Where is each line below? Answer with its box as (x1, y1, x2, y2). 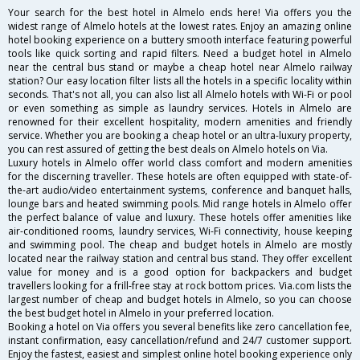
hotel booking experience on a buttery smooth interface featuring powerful (8, 33, 352, 47)
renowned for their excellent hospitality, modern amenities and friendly (8, 115, 352, 129)
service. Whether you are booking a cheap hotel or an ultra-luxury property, (8, 129, 352, 143)
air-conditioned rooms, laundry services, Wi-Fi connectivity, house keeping (8, 224, 352, 239)
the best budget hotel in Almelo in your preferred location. (8, 306, 274, 321)
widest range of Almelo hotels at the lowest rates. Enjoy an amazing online (8, 19, 352, 34)
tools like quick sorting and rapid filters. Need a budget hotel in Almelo (8, 47, 352, 61)
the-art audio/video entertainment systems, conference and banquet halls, (8, 183, 352, 198)
